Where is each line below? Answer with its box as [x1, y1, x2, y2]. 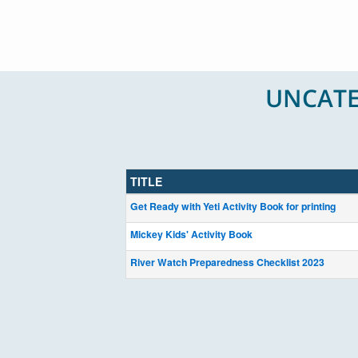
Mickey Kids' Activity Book [130, 227, 253, 241]
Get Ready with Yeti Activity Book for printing [130, 199, 336, 213]
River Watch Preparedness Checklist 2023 [130, 255, 324, 269]
